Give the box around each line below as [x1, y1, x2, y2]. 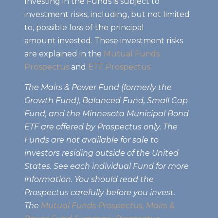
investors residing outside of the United [24, 148, 179, 158]
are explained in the [24, 49, 104, 59]
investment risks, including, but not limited [24, 10, 190, 19]
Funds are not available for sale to [24, 135, 159, 145]
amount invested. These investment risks [24, 36, 183, 46]
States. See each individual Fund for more [24, 162, 189, 171]
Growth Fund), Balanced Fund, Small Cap [24, 96, 188, 106]
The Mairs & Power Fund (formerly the [24, 83, 172, 92]
